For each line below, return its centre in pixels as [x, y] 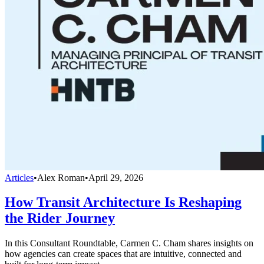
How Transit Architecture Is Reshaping [123, 202]
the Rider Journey [60, 218]
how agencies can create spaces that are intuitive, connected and [123, 254]
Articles [19, 177]
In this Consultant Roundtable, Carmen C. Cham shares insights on [129, 243]
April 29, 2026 [116, 177]
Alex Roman [61, 177]
